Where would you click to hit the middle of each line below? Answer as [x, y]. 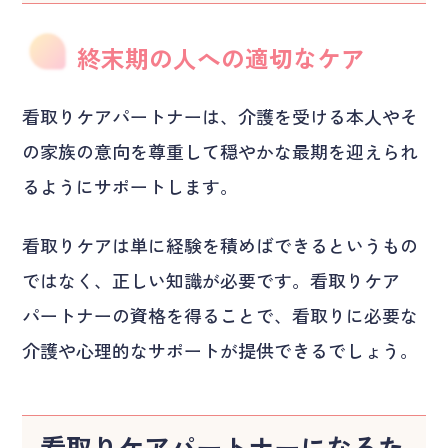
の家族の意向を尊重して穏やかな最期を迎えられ [220, 150]
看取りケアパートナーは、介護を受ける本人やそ [220, 115]
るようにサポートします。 [130, 185]
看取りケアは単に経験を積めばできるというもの [220, 244]
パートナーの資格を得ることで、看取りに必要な [220, 314]
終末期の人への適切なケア [221, 57]
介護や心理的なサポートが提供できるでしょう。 [220, 349]
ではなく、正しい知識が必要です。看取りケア [211, 279]
